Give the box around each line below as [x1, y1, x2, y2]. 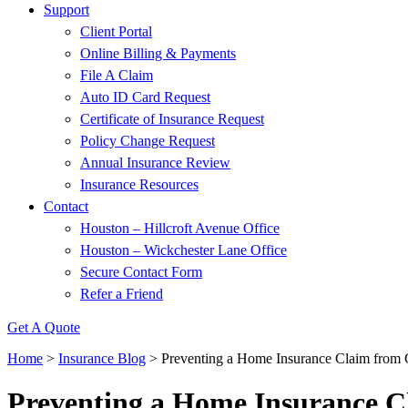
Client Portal [80, 24, 152, 39]
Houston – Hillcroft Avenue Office [80, 220, 280, 236]
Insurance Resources [80, 177, 199, 192]
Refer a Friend [80, 286, 163, 301]
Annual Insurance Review [80, 155, 230, 170]
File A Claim [80, 67, 153, 83]
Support [44, 2, 89, 17]
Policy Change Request [80, 133, 215, 148]
